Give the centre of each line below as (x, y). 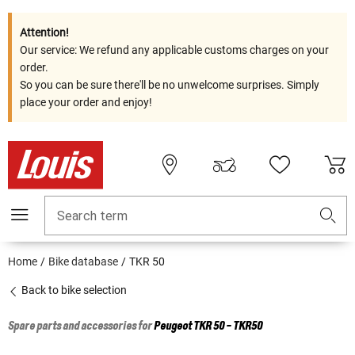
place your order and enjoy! (86, 102)
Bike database (83, 262)
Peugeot (173, 327)
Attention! (44, 32)
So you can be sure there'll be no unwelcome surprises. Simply (170, 85)
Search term (92, 216)
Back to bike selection (73, 290)
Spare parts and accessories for (81, 327)
